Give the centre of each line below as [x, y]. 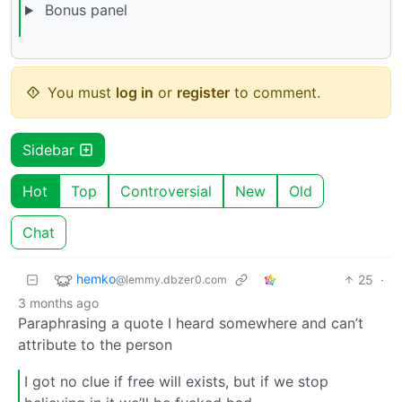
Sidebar [51, 149]
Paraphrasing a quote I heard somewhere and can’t [191, 323]
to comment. [275, 92]
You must [82, 92]
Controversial [166, 191]
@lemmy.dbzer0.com [171, 279]
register [203, 92]
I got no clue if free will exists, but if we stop [176, 382]
